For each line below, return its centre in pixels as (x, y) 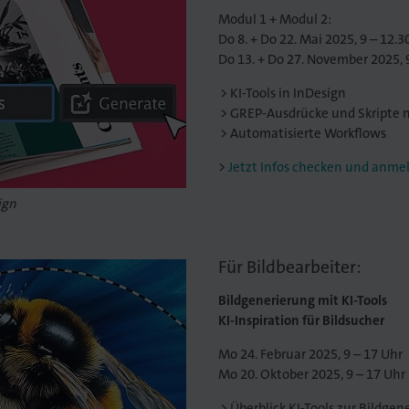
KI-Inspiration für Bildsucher (301, 321)
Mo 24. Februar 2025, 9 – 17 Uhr (310, 355)
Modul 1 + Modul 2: (274, 20)
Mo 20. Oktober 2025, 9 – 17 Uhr (311, 375)
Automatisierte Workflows (309, 134)
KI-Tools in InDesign (288, 94)
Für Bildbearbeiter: (289, 267)
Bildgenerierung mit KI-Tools (302, 301)
